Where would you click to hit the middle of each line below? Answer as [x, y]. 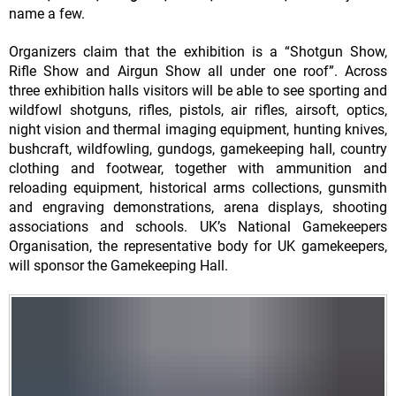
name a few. [47, 14]
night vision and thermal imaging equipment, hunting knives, [198, 130]
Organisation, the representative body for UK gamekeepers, [198, 247]
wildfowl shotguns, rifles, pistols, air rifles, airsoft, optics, [198, 110]
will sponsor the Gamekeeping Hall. [118, 266]
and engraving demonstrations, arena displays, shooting [198, 208]
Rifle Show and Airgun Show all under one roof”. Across [198, 72]
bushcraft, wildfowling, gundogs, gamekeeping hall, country [198, 149]
